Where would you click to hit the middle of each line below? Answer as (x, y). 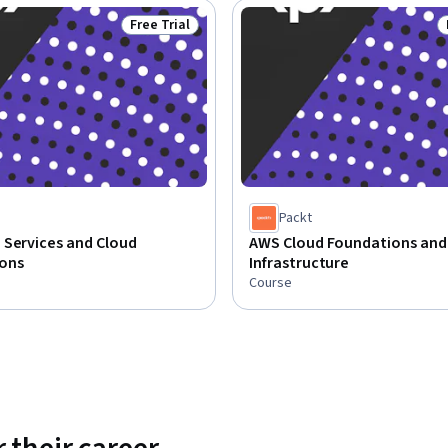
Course (270, 282)
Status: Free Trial (187, 35)
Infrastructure (299, 262)
